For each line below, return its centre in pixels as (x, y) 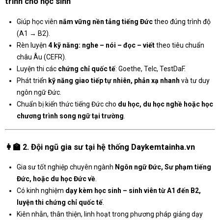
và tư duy (195, 80)
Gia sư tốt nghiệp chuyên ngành (66, 167)
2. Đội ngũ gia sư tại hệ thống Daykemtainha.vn (109, 147)
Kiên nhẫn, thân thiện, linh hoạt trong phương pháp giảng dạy (110, 214)
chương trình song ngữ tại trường (70, 116)
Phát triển (32, 80)
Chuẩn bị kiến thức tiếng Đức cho (67, 104)
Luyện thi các (37, 69)
